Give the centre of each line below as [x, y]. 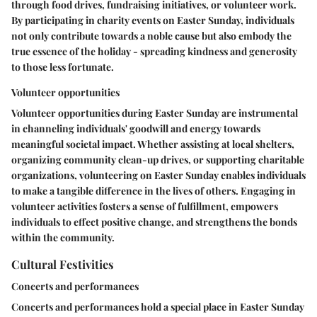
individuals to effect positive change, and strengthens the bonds [154, 222]
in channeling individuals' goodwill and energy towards [136, 128]
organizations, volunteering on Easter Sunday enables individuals [158, 175]
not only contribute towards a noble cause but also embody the [151, 36]
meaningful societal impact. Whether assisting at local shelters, [153, 144]
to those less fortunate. [63, 67]
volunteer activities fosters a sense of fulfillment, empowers [145, 206]
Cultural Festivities [63, 264]
